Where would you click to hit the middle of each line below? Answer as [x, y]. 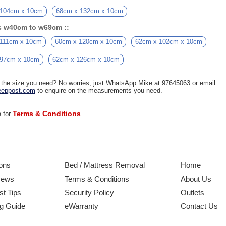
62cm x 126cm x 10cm [86, 59]
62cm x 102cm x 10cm [169, 42]
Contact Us [199, 206]
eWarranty [81, 206]
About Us [196, 179]
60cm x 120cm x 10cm [89, 42]
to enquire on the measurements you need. [99, 91]
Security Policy [89, 192]
